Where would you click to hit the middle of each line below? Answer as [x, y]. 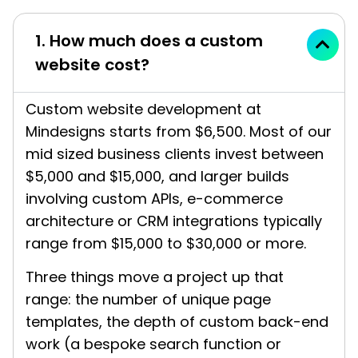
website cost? [92, 64]
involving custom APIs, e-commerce [154, 198]
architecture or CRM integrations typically [174, 221]
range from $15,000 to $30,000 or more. [166, 243]
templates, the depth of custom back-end [177, 322]
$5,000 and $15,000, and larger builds [157, 176]
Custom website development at [143, 109]
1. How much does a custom [149, 40]
